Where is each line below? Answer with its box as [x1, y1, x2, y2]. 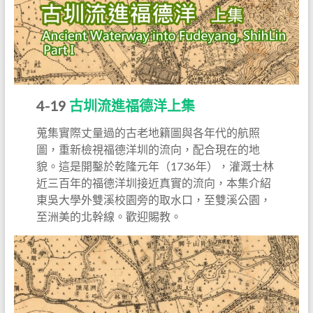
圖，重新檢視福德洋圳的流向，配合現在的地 [36, 142, 261, 156]
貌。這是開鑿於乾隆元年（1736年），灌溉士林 [36, 159, 275, 173]
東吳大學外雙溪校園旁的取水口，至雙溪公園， [36, 192, 272, 206]
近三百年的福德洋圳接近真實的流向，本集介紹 [36, 175, 272, 189]
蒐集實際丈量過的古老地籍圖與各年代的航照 [36, 125, 261, 139]
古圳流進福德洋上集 [69, 96, 196, 114]
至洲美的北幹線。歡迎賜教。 [36, 209, 182, 223]
